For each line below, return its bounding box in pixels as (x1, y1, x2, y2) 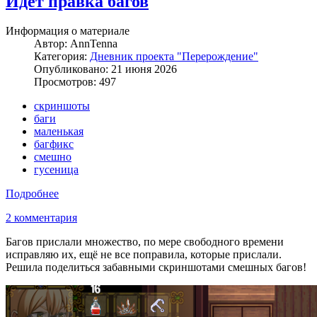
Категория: (34, 50, 90, 63)
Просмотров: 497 (34, 76, 116, 88)
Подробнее (6, 188, 59, 200)
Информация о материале (6, 25, 129, 38)
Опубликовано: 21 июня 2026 (34, 63, 177, 76)
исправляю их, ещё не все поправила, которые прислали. (6, 248, 282, 261)
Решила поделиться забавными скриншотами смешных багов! (6, 261, 306, 274)
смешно (34, 151, 71, 163)
